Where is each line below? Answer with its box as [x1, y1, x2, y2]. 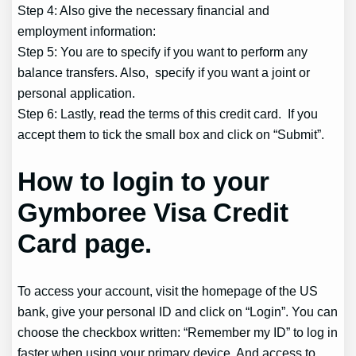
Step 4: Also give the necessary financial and [17, 2, 270, 17]
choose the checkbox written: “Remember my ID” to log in [17, 325, 339, 340]
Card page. [17, 229, 153, 259]
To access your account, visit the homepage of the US [17, 284, 319, 299]
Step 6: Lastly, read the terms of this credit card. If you [17, 106, 319, 121]
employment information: [17, 23, 157, 38]
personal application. [17, 85, 136, 100]
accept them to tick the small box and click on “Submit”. [17, 126, 325, 141]
